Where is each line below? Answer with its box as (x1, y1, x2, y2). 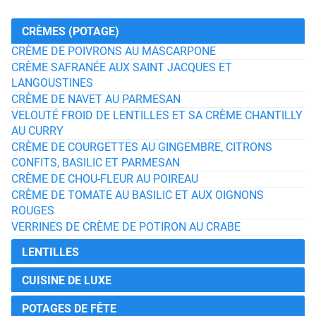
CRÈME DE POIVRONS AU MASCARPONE (11, 44, 216, 58)
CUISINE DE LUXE (22, 274, 111, 287)
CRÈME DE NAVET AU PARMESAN (11, 92, 181, 106)
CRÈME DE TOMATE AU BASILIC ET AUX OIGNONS (11, 188, 264, 202)
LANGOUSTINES (11, 76, 93, 90)
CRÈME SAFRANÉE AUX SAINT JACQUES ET (11, 61, 232, 74)
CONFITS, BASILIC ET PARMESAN (11, 156, 180, 169)
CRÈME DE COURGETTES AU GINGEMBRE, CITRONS (11, 140, 272, 154)
